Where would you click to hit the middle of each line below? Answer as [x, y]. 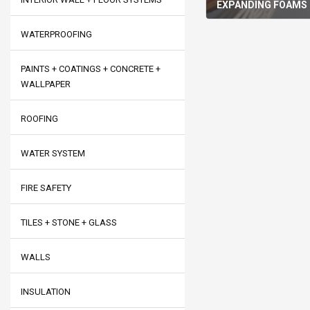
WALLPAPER [46, 84]
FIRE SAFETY [46, 188]
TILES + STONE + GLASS [69, 222]
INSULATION [46, 292]
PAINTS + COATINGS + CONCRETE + [91, 69]
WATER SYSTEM [53, 153]
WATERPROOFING [56, 34]
